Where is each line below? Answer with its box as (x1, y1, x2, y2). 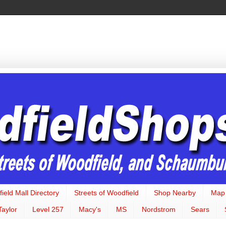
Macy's (79, 205, 101, 214)
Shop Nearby (154, 189, 196, 197)
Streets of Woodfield (74, 189, 139, 197)
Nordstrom (142, 205, 176, 214)
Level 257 (32, 205, 64, 214)
